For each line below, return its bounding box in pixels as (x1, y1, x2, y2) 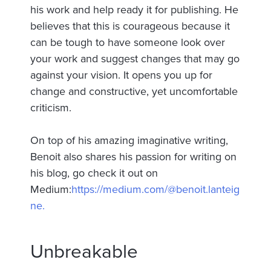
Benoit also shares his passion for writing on (30, 149, 237, 163)
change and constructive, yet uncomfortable (30, 84, 238, 98)
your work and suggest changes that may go (30, 51, 240, 65)
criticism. (30, 100, 71, 114)
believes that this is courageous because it (30, 19, 230, 33)
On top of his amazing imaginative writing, (30, 133, 228, 147)
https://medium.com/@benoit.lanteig (71, 182, 240, 196)
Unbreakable (30, 240, 138, 263)
